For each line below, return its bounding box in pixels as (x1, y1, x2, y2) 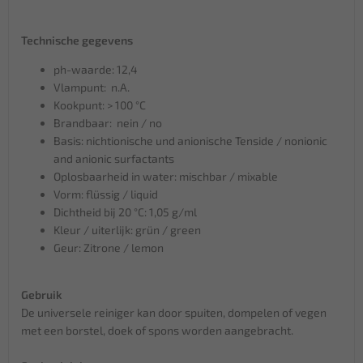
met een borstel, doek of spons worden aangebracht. (21, 322, 293, 337)
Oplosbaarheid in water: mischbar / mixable (53, 169, 278, 183)
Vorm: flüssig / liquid (53, 186, 158, 201)
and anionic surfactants (53, 151, 174, 165)
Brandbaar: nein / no (53, 115, 162, 130)
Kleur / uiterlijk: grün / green (53, 222, 201, 237)
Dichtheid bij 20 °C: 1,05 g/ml (53, 204, 197, 219)
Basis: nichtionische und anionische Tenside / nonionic (53, 133, 327, 147)
